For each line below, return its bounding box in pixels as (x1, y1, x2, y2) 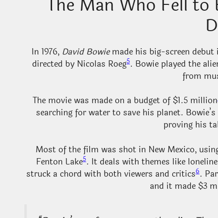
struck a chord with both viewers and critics (26, 167, 196, 181)
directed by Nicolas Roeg (32, 57, 127, 71)
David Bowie (62, 45, 110, 58)
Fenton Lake (36, 155, 83, 168)
